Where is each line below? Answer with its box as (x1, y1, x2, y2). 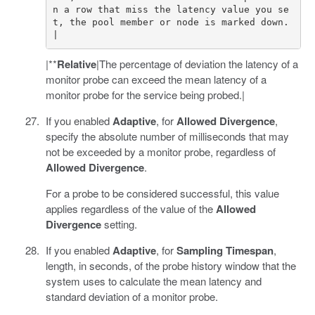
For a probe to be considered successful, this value (45, 185, 279, 200)
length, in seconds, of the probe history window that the (45, 257, 296, 273)
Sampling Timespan (176, 242, 274, 258)
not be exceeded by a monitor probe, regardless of (45, 143, 276, 159)
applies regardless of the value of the (45, 200, 216, 216)
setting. (101, 216, 137, 231)
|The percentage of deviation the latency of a (96, 56, 298, 71)
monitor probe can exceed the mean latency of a (45, 71, 266, 86)
